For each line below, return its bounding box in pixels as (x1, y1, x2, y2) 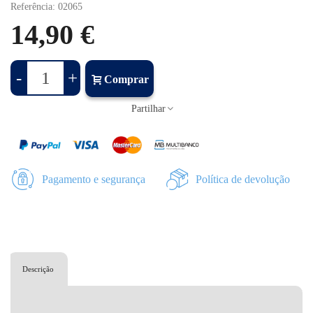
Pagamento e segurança (42, 173, 145, 186)
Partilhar (131, 103, 166, 115)
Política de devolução (196, 173, 290, 186)
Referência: (10, 1, 55, 13)
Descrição (22, 265, 54, 274)
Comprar (104, 73, 149, 86)
